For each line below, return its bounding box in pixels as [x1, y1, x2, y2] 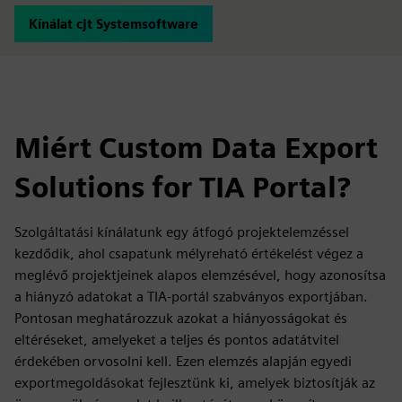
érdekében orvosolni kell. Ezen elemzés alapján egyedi [14, 353, 352, 370]
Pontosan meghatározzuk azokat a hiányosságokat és [14, 310, 347, 327]
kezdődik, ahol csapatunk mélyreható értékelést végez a [14, 245, 363, 262]
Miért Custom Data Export [14, 130, 378, 165]
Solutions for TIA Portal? [14, 170, 351, 205]
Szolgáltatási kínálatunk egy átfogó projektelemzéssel [14, 223, 349, 240]
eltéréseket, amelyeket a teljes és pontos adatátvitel [14, 331, 339, 348]
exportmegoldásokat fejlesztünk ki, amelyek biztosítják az [14, 374, 375, 391]
